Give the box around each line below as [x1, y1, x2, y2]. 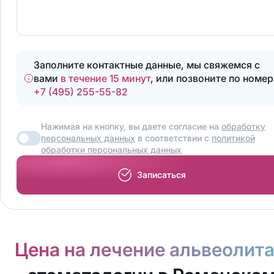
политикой [212, 133, 256, 144]
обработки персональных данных [41, 144, 182, 155]
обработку [221, 121, 266, 132]
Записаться [137, 169, 187, 180]
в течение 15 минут [61, 72, 151, 85]
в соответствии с [135, 133, 212, 144]
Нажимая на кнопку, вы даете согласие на [41, 121, 222, 132]
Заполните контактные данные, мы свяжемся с [34, 59, 261, 72]
